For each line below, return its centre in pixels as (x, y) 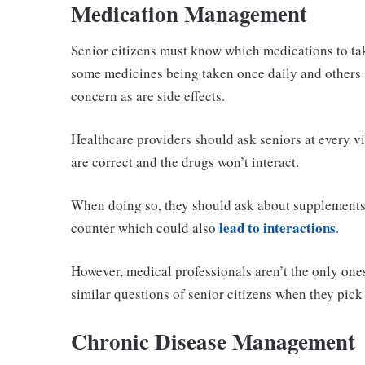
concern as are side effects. (148, 96)
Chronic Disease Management (213, 341)
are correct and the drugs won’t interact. (185, 162)
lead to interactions (277, 228)
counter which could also (145, 228)
